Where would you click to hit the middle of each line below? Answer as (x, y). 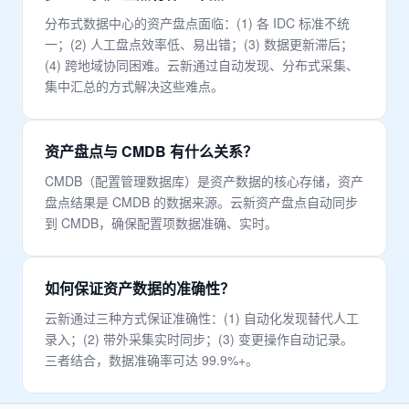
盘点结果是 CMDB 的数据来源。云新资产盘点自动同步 (201, 202)
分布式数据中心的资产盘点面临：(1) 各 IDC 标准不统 (197, 23)
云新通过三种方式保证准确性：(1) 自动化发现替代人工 (202, 318)
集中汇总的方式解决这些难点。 (134, 86)
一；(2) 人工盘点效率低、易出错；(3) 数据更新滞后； (199, 44)
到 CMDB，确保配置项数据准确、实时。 (161, 223)
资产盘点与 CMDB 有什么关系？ (151, 151)
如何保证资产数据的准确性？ (140, 288)
